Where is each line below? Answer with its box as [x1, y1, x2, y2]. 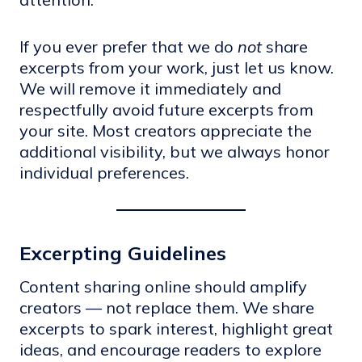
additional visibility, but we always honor [19, 141, 330, 162]
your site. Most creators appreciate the [19, 120, 312, 141]
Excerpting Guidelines [19, 241, 226, 265]
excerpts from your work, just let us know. [19, 57, 334, 78]
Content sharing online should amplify [19, 276, 307, 297]
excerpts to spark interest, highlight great [19, 318, 333, 339]
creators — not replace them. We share [19, 297, 314, 318]
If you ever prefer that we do [19, 36, 238, 57]
